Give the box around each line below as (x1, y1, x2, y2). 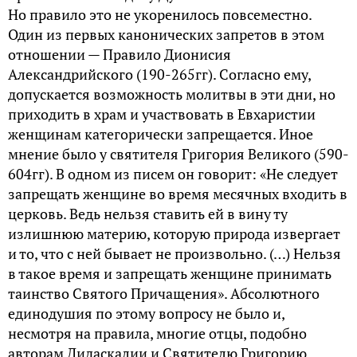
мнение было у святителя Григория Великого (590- (8, 143, 349, 163)
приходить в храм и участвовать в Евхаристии (8, 104, 316, 124)
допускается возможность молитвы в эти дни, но (8, 84, 335, 104)
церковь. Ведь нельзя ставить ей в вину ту (8, 203, 288, 223)
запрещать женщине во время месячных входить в (8, 183, 347, 203)
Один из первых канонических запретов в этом (8, 24, 324, 44)
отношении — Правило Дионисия (8, 44, 231, 64)
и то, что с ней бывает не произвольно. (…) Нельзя (8, 243, 341, 263)
